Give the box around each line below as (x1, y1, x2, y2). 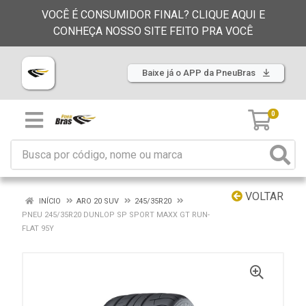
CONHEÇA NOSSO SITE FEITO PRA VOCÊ (53, 25, 253, 38)
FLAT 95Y (22, 224, 54, 233)
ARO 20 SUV (76, 197, 119, 206)
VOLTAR (242, 190, 283, 203)
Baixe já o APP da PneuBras (142, 68, 258, 78)
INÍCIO (37, 197, 61, 206)
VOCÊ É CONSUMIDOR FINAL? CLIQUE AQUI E (41, 8, 265, 21)
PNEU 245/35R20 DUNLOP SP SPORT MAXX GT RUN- (22, 210, 210, 219)
